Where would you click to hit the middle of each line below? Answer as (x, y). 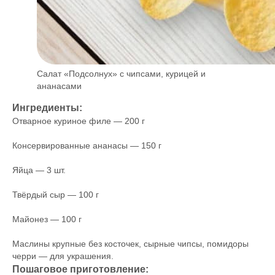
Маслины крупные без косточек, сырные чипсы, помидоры (130, 244)
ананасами (59, 86)
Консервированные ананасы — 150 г (87, 145)
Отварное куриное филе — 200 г (79, 121)
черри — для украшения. (63, 256)
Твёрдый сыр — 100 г (56, 195)
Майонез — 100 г (47, 219)
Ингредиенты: (47, 107)
